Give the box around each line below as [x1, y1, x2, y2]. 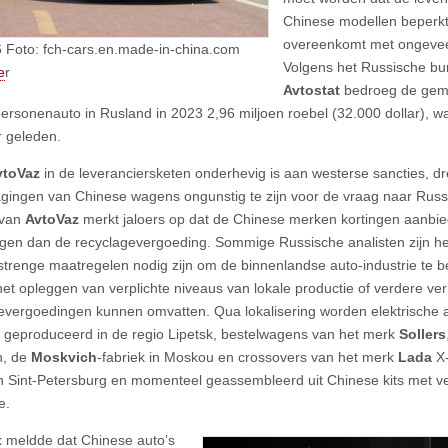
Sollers [399, 325, 446, 342]
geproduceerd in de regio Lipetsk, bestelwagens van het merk [4, 325, 399, 342]
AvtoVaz [25, 210, 83, 227]
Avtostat [283, 81, 344, 98]
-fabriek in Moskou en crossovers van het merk [97, 348, 398, 365]
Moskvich [31, 348, 97, 365]
